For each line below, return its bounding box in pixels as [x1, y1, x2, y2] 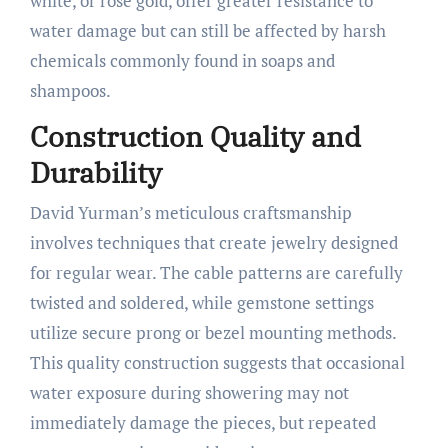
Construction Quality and [29, 118, 361, 156]
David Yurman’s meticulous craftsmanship [29, 200, 352, 224]
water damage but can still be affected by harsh [29, 19, 386, 43]
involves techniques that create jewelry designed [29, 230, 398, 254]
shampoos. [29, 79, 111, 103]
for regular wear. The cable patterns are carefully [29, 260, 403, 284]
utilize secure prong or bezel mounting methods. [29, 320, 396, 344]
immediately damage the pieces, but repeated [29, 410, 376, 434]
